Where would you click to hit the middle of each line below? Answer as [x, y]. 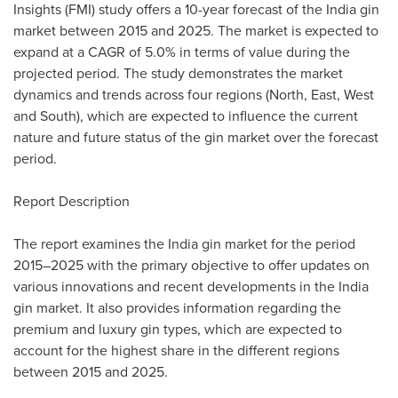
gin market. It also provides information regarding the [177, 308]
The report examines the [91, 244]
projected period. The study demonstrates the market [178, 73]
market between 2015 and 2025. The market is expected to [196, 31]
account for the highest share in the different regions [176, 350]
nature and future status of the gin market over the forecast [196, 137]
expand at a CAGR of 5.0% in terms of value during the [182, 52]
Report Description [72, 201]
